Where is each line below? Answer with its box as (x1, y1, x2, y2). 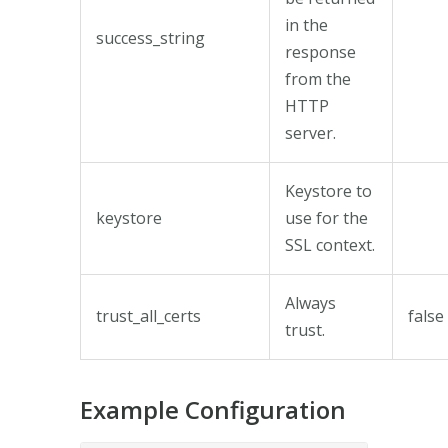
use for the (285, 206, 368, 229)
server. (285, 121, 336, 144)
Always (285, 291, 336, 314)
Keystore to (285, 179, 372, 202)
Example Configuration (80, 392, 346, 426)
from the (285, 67, 351, 90)
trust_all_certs (96, 304, 201, 327)
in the (285, 13, 328, 36)
